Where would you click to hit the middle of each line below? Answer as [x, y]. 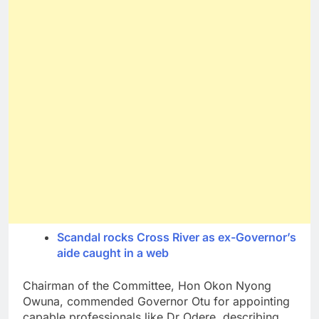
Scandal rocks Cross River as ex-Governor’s [177, 237]
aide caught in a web [113, 252]
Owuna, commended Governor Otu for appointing [156, 301]
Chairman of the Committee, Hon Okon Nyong [147, 285]
